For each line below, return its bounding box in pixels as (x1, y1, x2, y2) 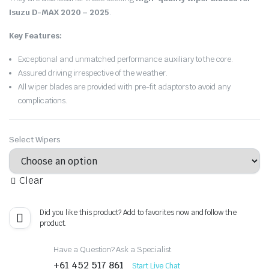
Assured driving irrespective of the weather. (18, 68, 168, 78)
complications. (18, 95, 67, 106)
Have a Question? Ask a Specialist (53, 244, 172, 255)
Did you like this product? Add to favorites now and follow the (40, 208, 237, 217)
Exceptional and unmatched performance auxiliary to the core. (18, 54, 234, 64)
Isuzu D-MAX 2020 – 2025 (9, 7, 110, 17)
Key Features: (9, 31, 62, 41)
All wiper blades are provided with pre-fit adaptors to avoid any (18, 82, 231, 92)
